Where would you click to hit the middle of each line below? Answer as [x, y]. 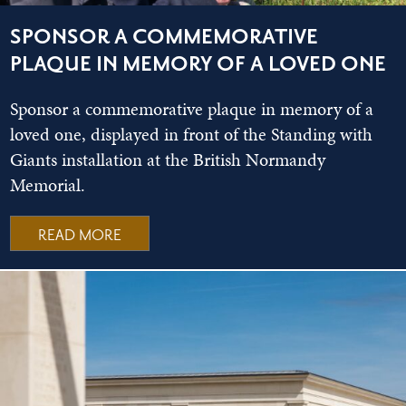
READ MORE [80, 236]
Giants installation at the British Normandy [168, 160]
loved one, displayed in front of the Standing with [192, 135]
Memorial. [48, 185]
